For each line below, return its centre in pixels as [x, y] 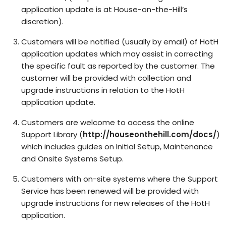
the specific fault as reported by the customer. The [118, 66]
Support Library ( [52, 134]
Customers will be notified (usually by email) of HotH [120, 42]
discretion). [42, 21]
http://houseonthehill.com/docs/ [150, 134]
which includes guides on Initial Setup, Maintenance [117, 147]
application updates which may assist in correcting [117, 54]
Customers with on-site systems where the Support [120, 179]
